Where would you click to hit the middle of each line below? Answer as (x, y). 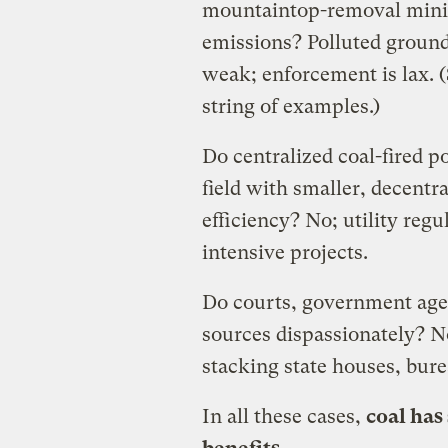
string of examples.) (290, 106)
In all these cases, (283, 416)
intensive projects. (284, 252)
